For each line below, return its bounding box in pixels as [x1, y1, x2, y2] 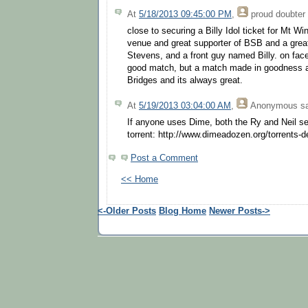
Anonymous [250, 100, 298, 111]
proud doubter [251, 9, 305, 19]
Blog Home [159, 206, 206, 217]
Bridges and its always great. [127, 76, 243, 86]
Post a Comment [131, 153, 198, 164]
